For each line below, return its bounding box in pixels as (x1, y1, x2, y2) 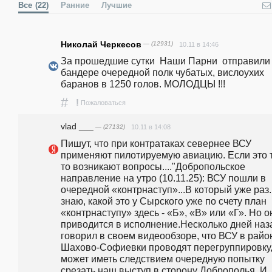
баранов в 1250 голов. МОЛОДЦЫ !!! (61, 78, 225, 89)
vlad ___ (61, 121, 93, 131)
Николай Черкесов (61, 39, 141, 49)
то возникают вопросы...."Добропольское (61, 161, 245, 172)
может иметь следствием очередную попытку (61, 253, 265, 265)
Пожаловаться (81, 98, 126, 106)
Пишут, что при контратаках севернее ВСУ (61, 138, 251, 149)
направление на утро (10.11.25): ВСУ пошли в (61, 172, 266, 184)
